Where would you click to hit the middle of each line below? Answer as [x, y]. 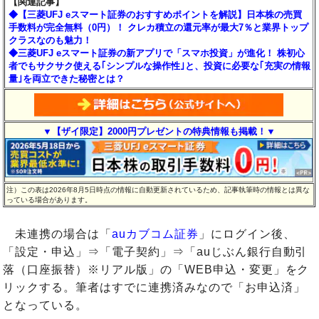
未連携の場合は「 [58, 234]
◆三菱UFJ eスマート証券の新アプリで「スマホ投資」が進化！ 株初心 [157, 53]
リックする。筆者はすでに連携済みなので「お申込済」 [154, 288]
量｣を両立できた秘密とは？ [67, 79]
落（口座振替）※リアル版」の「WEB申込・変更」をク [156, 270]
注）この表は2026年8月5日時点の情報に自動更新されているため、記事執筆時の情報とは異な [158, 190]
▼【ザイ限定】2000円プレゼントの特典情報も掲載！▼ [159, 132]
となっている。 [46, 305]
